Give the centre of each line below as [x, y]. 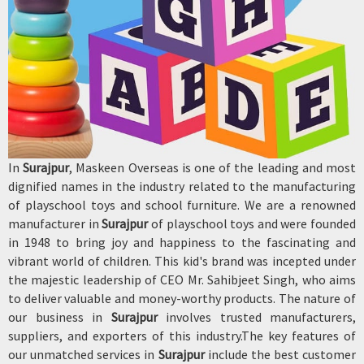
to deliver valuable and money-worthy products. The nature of [182, 299]
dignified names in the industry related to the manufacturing [182, 186]
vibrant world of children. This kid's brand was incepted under [182, 261]
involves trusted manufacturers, [256, 317]
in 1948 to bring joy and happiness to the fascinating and [182, 243]
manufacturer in [55, 224]
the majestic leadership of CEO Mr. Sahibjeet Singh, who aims [182, 280]
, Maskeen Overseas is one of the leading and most [213, 168]
